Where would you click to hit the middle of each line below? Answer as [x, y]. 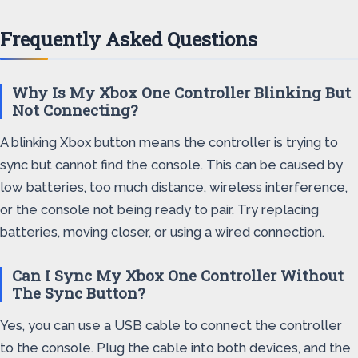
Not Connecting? [75, 109]
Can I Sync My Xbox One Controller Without [178, 275]
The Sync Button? [78, 292]
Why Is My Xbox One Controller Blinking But [181, 92]
